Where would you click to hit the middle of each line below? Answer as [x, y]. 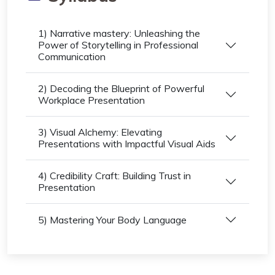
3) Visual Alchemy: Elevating [100, 132]
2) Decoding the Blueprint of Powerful [121, 88]
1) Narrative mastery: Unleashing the [119, 33]
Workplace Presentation [91, 100]
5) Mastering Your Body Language [112, 219]
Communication [72, 56]
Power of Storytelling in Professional [118, 45]
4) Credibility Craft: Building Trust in [114, 176]
